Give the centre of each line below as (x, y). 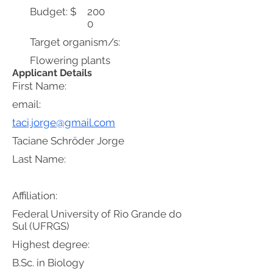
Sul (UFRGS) (41, 226)
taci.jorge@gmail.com (64, 122)
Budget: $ (53, 12)
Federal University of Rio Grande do (97, 214)
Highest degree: (51, 244)
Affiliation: (35, 196)
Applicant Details (52, 73)
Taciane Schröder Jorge (68, 141)
